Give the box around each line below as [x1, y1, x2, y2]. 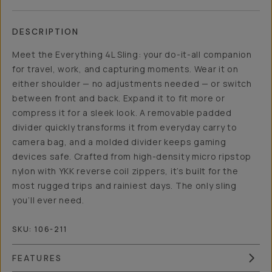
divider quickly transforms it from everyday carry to [12, 121, 237, 133]
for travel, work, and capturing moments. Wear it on [12, 63, 239, 75]
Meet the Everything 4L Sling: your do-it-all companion [12, 49, 252, 60]
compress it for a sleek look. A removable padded [12, 107, 232, 118]
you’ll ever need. [12, 194, 84, 206]
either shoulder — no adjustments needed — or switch [12, 78, 252, 89]
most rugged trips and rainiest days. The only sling [12, 180, 237, 191]
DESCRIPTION [12, 26, 80, 37]
